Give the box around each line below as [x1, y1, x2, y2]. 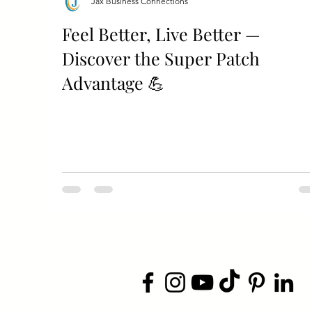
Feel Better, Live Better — [62, 22, 260, 45]
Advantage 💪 [62, 71, 165, 94]
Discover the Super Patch [62, 47, 260, 70]
